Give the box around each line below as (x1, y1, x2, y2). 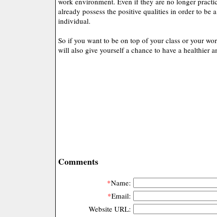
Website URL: (89, 204, 131, 214)
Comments (58, 155, 98, 168)
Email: (111, 191, 131, 201)
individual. (58, 16, 91, 26)
